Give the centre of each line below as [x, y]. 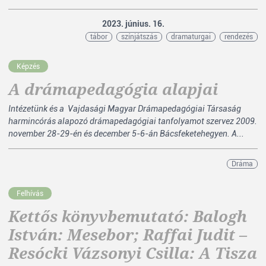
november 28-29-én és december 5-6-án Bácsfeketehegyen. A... [126, 134]
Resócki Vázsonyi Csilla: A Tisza [133, 253]
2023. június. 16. [133, 24]
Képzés [28, 66]
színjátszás [139, 37]
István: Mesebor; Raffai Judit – [128, 235]
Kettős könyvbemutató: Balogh [128, 216]
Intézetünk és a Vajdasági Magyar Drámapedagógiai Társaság [125, 109]
